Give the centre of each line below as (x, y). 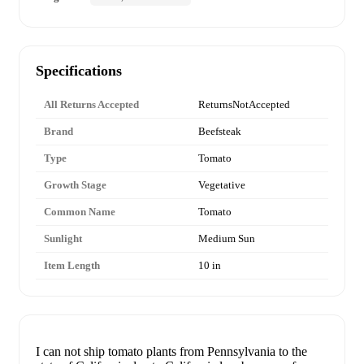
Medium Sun (227, 238)
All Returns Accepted (91, 104)
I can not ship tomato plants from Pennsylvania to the (171, 351)
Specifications (79, 70)
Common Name (80, 211)
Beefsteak (220, 131)
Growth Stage (75, 184)
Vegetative (222, 184)
